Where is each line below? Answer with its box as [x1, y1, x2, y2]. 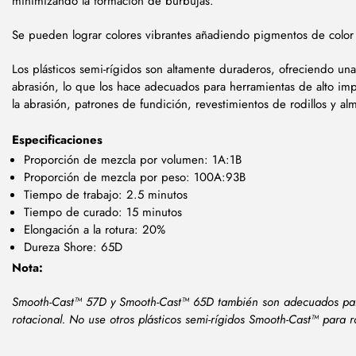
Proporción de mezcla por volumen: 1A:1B [24, 150, 242, 168]
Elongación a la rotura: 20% [24, 220, 165, 238]
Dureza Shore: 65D [24, 238, 122, 256]
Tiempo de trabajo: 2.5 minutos [24, 185, 188, 203]
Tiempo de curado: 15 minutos [24, 203, 182, 221]
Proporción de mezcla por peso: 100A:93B [24, 168, 246, 186]
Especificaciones [12, 130, 103, 149]
